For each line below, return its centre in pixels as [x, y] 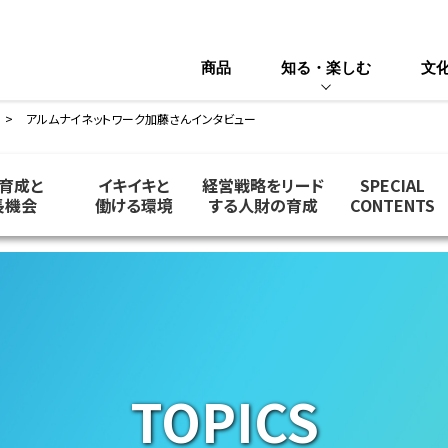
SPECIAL [393, 185]
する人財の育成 [263, 205]
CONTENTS [393, 205]
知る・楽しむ [326, 67]
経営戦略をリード [263, 185]
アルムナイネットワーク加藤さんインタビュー [140, 118]
